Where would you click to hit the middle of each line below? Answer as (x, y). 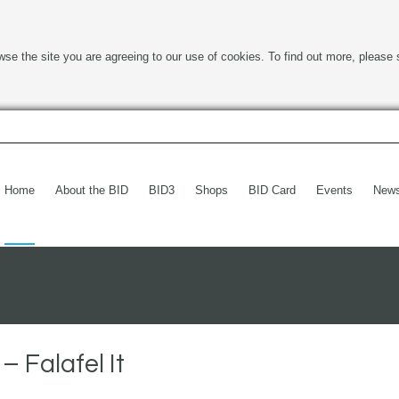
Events (334, 190)
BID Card (272, 190)
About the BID (92, 190)
